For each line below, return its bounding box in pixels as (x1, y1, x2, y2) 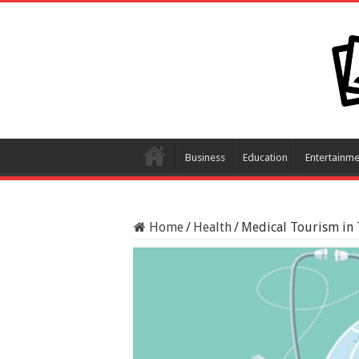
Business (185, 151, 225, 163)
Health (193, 220, 232, 235)
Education (243, 151, 288, 163)
